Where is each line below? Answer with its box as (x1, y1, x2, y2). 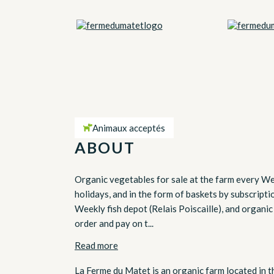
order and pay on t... (75, 217, 154, 229)
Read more (75, 239, 118, 251)
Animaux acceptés (92, 122, 165, 133)
